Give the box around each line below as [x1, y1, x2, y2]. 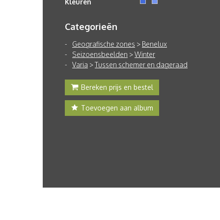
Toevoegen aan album [81, 104, 153, 112]
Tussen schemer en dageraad [95, 60, 188, 69]
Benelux [142, 40, 167, 48]
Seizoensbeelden [72, 50, 128, 58]
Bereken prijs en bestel [81, 83, 153, 91]
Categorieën [65, 21, 117, 32]
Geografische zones [72, 40, 135, 48]
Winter [135, 50, 155, 58]
